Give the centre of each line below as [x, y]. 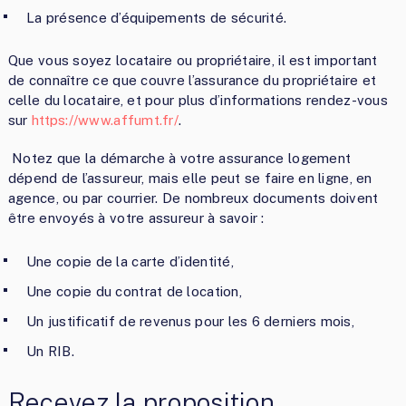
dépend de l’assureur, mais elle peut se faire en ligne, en [190, 178]
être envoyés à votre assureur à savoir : [136, 217]
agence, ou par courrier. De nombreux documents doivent [193, 198]
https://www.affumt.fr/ [105, 120]
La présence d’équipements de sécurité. [156, 17]
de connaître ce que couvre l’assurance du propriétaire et [192, 80]
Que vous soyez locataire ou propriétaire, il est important [193, 60]
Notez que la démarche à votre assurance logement [179, 158]
